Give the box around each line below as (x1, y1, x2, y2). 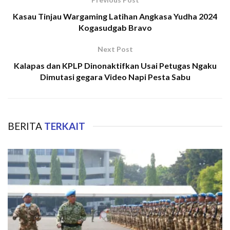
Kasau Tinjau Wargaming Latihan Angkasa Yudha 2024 (13, 11, 217, 21)
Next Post (97, 44, 133, 53)
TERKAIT (42, 120, 85, 132)
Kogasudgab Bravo (78, 22, 152, 32)
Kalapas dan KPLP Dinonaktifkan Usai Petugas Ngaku (13, 60, 217, 70)
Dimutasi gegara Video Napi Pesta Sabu (40, 71, 190, 82)
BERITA (8, 120, 42, 132)
